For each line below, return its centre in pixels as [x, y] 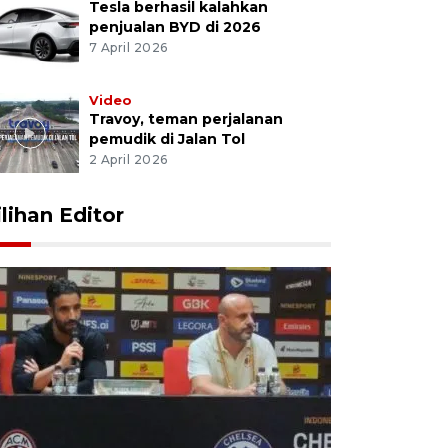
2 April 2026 [128, 160]
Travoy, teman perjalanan [185, 119]
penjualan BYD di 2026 [174, 27]
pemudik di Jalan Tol [166, 139]
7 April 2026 [128, 48]
